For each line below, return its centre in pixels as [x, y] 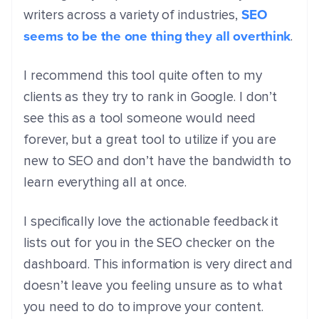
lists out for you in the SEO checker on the [149, 244]
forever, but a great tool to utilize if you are [150, 140]
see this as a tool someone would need [140, 119]
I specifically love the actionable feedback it [151, 222]
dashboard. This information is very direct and [158, 265]
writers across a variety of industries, [132, 16]
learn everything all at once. [105, 183]
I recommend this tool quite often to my [143, 76]
